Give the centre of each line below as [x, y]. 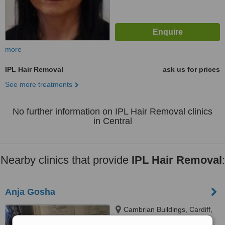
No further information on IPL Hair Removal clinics [113, 111]
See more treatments [39, 84]
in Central [113, 121]
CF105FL [130, 219]
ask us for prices [191, 69]
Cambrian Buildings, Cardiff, [168, 209]
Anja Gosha [30, 192]
